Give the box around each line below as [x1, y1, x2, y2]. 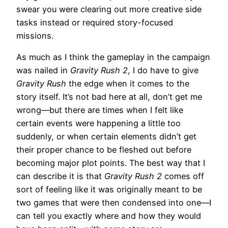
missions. [16, 30, 53, 41]
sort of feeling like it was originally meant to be [16, 184, 202, 194]
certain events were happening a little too [16, 118, 181, 128]
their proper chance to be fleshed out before [16, 144, 191, 155]
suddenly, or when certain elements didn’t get [16, 131, 196, 141]
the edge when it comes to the [69, 78, 189, 89]
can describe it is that [16, 170, 104, 181]
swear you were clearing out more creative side [16, 4, 202, 14]
